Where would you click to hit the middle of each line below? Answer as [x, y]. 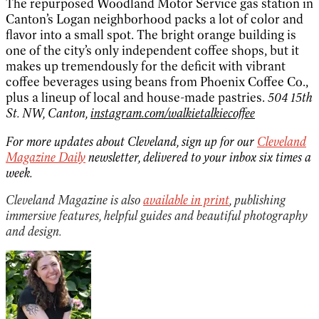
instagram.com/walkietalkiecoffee [173, 113]
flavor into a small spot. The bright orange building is [151, 35]
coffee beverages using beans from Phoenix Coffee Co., [157, 82]
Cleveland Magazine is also [74, 200]
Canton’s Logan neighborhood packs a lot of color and [155, 19]
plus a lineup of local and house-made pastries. [135, 97]
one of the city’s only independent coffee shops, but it [152, 50]
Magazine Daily [46, 157]
